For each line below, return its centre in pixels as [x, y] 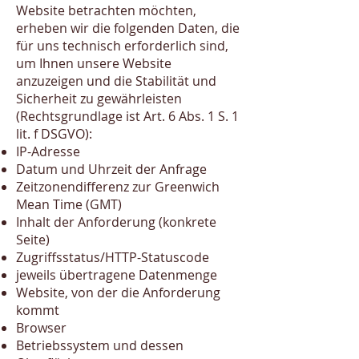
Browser [41, 328]
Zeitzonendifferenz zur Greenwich [118, 187]
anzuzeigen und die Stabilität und [116, 81]
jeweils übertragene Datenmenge [117, 275]
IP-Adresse [48, 151]
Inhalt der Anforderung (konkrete [116, 222]
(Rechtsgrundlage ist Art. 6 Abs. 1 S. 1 [127, 116]
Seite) [33, 240]
